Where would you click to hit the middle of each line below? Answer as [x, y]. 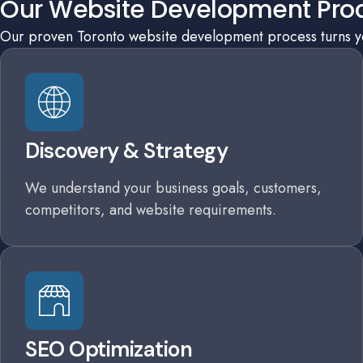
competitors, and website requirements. [151, 210]
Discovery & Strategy [126, 151]
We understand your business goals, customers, [173, 188]
